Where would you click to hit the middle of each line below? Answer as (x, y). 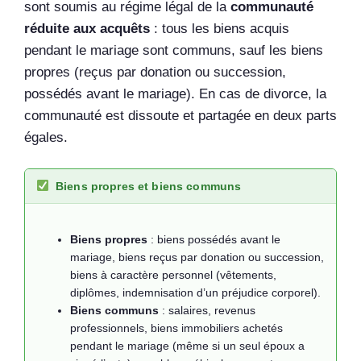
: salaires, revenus (207, 311)
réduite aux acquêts (87, 28)
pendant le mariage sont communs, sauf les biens (174, 50)
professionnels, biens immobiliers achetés (176, 328)
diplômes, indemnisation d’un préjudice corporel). (195, 293)
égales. (46, 137)
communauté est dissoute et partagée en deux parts (180, 115)
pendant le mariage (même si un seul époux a (187, 346)
